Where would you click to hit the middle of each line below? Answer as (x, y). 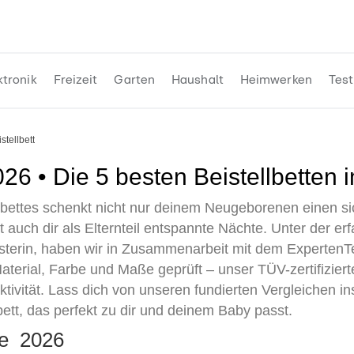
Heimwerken (276, 80)
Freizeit (75, 80)
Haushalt (198, 80)
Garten (135, 80)
